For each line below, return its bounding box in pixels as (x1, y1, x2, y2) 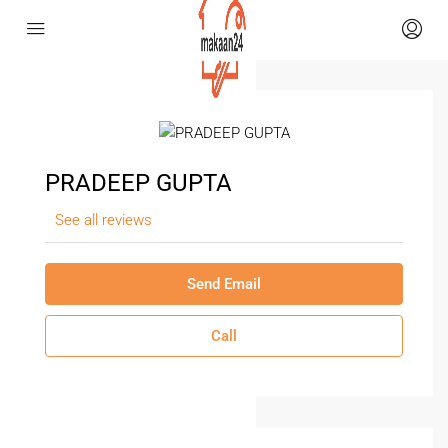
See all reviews (55, 210, 152, 229)
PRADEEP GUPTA (45, 168, 232, 197)
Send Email (187, 274, 261, 293)
